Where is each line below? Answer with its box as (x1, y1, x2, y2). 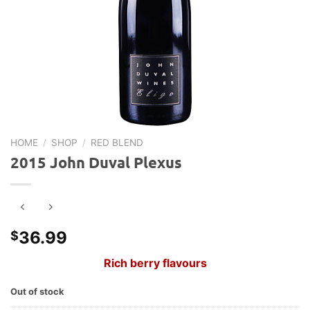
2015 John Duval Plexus (10, 153, 182, 172)
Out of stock (10, 286, 64, 297)
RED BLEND (91, 136, 144, 148)
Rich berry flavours (103, 255, 207, 270)
